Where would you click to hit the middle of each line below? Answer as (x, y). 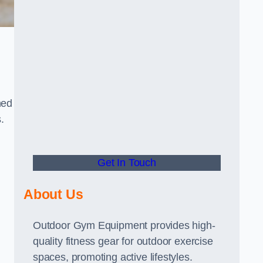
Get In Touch (127, 163)
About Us (53, 194)
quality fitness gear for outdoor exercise (123, 241)
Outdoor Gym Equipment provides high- (124, 225)
